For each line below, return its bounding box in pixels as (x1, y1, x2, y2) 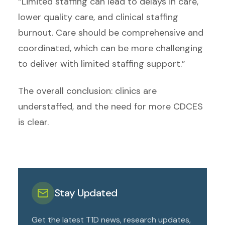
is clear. (18, 116, 51, 128)
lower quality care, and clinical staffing (18, 11, 178, 24)
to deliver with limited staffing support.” (18, 58, 185, 70)
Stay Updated (54, 186, 118, 200)
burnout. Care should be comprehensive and (18, 27, 203, 39)
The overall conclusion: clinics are (18, 84, 157, 97)
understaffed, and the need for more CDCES (18, 100, 203, 113)
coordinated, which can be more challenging (18, 42, 203, 55)
